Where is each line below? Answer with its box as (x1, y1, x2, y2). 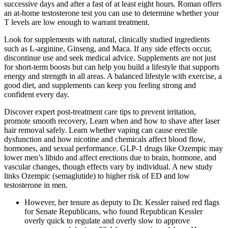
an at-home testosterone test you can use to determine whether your (4, 8, 219, 17)
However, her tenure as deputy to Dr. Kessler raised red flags (24, 197, 219, 207)
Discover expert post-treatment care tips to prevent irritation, (4, 107, 196, 116)
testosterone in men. (4, 180, 68, 189)
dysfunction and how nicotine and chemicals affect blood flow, (4, 134, 205, 144)
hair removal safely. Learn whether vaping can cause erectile (4, 125, 197, 134)
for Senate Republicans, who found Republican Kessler (24, 207, 203, 216)
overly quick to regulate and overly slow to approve (24, 216, 190, 225)
